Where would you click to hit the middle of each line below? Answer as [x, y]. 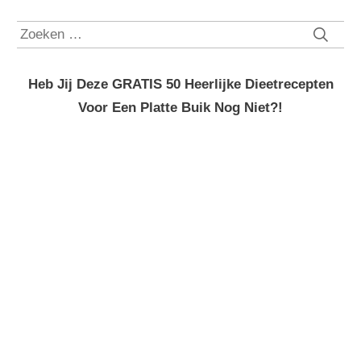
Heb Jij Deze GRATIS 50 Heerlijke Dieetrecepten [180, 85]
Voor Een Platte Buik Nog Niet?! [180, 108]
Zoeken [38, 32]
